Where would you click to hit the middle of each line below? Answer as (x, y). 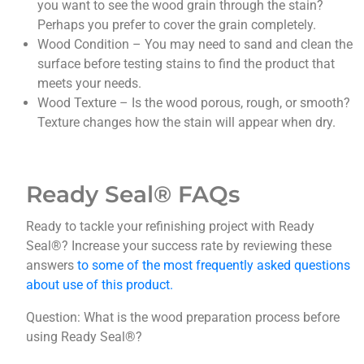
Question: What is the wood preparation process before (183, 318)
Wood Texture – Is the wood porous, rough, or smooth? (194, 103)
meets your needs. (90, 84)
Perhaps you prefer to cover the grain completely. (177, 25)
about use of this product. (100, 285)
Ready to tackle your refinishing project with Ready (171, 227)
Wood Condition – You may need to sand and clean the (195, 45)
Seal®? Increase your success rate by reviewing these (179, 246)
